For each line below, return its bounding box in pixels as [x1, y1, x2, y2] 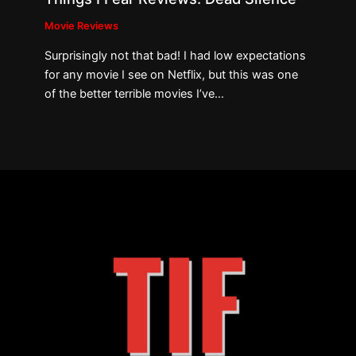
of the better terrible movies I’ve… [44, 86, 225, 101]
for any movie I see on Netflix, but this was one [44, 67, 299, 82]
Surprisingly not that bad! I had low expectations [44, 48, 307, 63]
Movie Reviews [44, 20, 119, 33]
